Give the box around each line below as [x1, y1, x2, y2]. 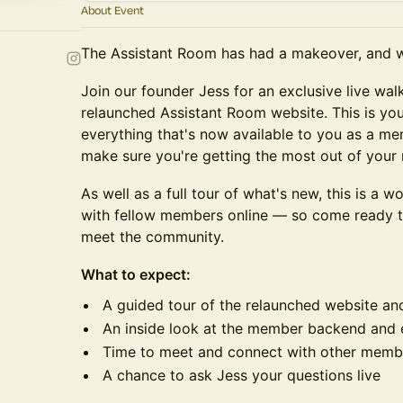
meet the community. [81, 228, 224, 246]
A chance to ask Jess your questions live [103, 366, 381, 384]
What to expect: [81, 265, 191, 283]
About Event [81, 3, 144, 17]
